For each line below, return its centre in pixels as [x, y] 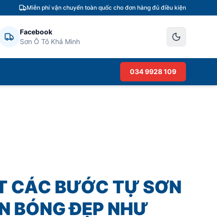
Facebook [36, 32]
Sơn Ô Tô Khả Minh [50, 41]
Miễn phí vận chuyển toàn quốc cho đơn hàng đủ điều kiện [106, 8]
